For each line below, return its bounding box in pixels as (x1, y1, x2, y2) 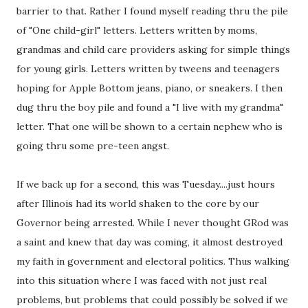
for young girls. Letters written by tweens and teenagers (16, 63, 280, 75)
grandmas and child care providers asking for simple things (16, 43, 290, 56)
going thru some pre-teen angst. (16, 140, 169, 152)
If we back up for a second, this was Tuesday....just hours (16, 178, 275, 190)
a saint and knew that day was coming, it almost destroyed (16, 236, 283, 248)
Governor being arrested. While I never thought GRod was (16, 217, 289, 229)
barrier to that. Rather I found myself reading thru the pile (16, 5, 288, 17)
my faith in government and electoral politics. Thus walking (16, 255, 289, 267)
